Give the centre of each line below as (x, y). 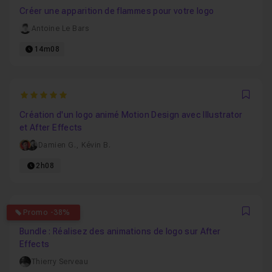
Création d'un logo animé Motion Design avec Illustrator (131, 115)
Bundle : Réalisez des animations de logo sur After (120, 231)
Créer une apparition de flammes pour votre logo (117, 11)
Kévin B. (96, 145)
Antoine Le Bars (60, 29)
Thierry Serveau (60, 262)
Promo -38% (46, 212)
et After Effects (51, 127)
